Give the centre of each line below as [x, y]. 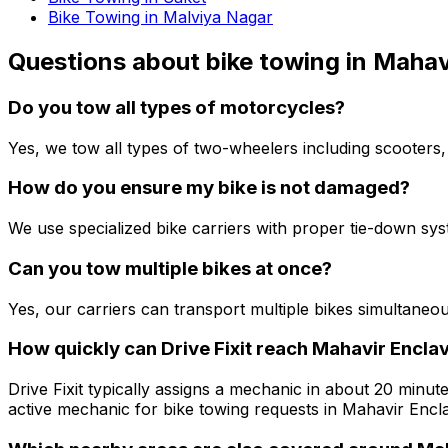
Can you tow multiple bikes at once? [170, 268]
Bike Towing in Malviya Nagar [160, 17]
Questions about [107, 62]
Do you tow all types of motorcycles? [176, 107]
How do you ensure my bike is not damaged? [209, 188]
